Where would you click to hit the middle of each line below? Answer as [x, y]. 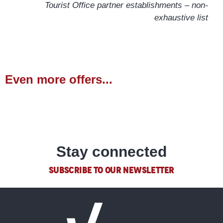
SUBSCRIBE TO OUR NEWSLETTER [111, 170]
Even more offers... [59, 79]
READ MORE [115, 127]
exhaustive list [181, 17]
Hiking [114, 98]
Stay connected [111, 151]
